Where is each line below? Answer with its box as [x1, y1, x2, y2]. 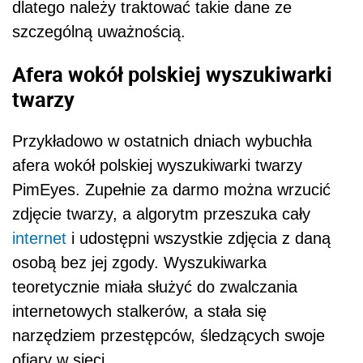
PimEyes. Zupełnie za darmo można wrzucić [12, 181, 331, 199]
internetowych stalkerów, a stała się [12, 302, 267, 321]
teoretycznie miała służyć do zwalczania [12, 278, 297, 297]
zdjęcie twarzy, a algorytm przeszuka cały [12, 205, 310, 224]
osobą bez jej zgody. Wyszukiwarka [12, 254, 267, 272]
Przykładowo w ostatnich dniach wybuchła [12, 132, 312, 151]
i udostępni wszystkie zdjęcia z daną [66, 229, 331, 248]
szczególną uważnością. [12, 23, 186, 41]
